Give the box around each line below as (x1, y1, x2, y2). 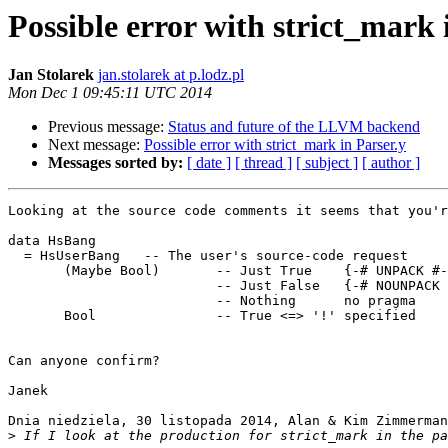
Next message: (48, 136, 144, 154)
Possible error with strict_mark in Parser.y (144, 136, 406, 154)
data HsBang (8, 233, 96, 249)
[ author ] (362, 154, 420, 172)
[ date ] (187, 154, 231, 172)
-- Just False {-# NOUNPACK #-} (8, 278, 216, 294)
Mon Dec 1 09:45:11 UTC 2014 (8, 84, 212, 102)
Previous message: (48, 118, 168, 136)
